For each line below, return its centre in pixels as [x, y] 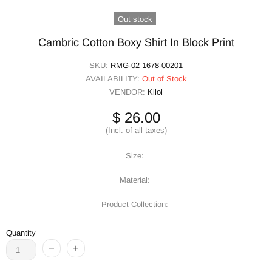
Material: [134, 180]
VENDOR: [128, 92]
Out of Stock [164, 78]
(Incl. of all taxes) [136, 130]
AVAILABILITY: [114, 78]
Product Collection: [134, 204]
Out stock [135, 19]
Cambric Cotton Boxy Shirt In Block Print [136, 42]
